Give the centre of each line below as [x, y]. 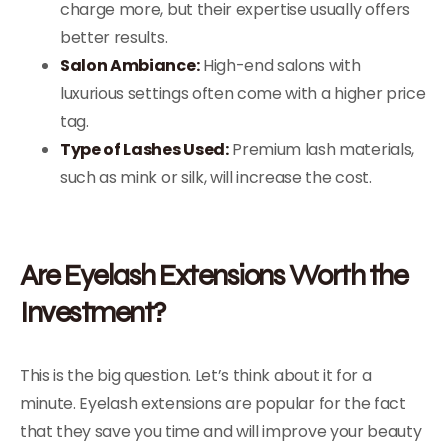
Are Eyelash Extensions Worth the [213, 274]
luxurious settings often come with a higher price [243, 93]
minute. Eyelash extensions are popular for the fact [213, 403]
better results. [114, 37]
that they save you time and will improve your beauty [221, 431]
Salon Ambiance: [130, 65]
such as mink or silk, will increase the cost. [216, 177]
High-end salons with [280, 65]
